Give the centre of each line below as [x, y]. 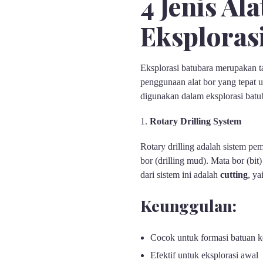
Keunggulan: [188, 205]
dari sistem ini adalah [180, 174]
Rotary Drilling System [195, 121]
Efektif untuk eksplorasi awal [205, 255]
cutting [234, 174]
